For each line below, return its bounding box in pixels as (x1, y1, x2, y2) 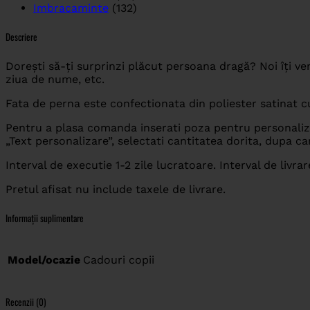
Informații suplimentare (6, 210, 84, 225)
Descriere (6, 30, 37, 44)
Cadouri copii (83, 253, 154, 266)
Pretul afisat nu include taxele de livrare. (6, 182, 226, 196)
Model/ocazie (8, 253, 80, 266)
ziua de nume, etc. (6, 72, 104, 86)
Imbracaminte (33, 1, 109, 15)
